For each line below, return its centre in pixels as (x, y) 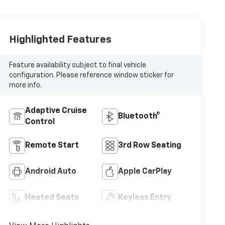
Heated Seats (52, 198)
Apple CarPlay (145, 172)
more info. (25, 85)
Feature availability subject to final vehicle (77, 65)
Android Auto (50, 172)
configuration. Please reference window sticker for (91, 75)
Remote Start (52, 145)
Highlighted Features (60, 39)
